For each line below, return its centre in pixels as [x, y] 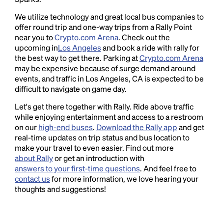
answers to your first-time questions [77, 168]
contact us [32, 179]
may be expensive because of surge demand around [105, 68]
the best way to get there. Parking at [77, 58]
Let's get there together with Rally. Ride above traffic [104, 106]
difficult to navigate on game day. [71, 89]
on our [27, 127]
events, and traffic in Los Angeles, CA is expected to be [109, 78]
